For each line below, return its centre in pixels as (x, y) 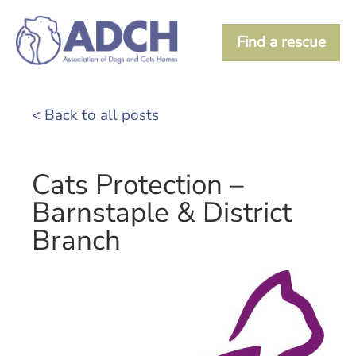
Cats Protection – (138, 185)
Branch (76, 241)
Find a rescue (281, 42)
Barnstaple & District (162, 213)
